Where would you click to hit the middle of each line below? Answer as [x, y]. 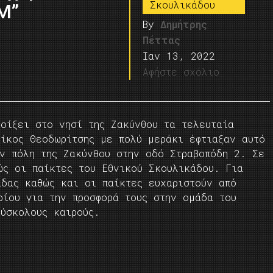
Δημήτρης [184, 24]
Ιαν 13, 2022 [179, 56]
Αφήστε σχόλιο [181, 72]
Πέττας [162, 40]
